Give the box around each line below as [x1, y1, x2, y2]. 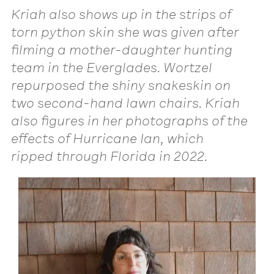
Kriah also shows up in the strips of [11, 6, 231, 23]
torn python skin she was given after [11, 23, 239, 40]
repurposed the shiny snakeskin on [11, 76, 231, 94]
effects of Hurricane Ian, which [11, 130, 204, 147]
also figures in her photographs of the [11, 112, 248, 129]
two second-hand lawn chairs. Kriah [11, 94, 240, 111]
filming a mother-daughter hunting [11, 41, 232, 58]
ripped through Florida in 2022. [11, 147, 207, 165]
